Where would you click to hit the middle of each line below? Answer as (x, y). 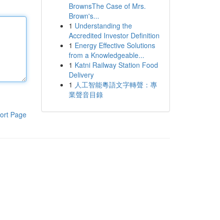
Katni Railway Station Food (116, 65)
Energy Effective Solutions (115, 45)
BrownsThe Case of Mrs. (107, 6)
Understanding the (103, 26)
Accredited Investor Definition (114, 35)
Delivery (81, 75)
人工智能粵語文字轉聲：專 (116, 84)
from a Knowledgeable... (106, 55)
